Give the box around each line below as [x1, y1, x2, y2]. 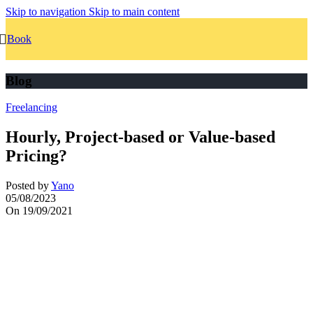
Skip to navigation [6, 6, 89, 17]
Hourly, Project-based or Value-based [6, 128, 275, 147]
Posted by [6, 180, 49, 192]
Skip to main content [89, 6, 180, 17]
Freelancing [6, 101, 57, 114]
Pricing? [6, 147, 67, 166]
